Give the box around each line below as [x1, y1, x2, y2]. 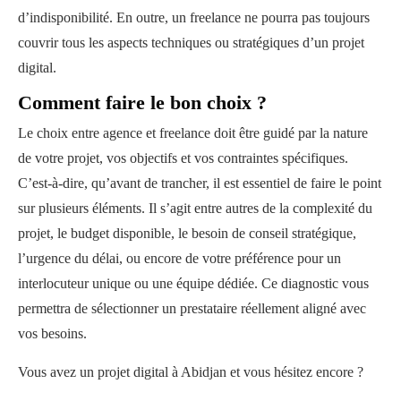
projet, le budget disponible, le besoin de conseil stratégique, [18, 225, 356, 241]
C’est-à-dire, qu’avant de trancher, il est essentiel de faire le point [18, 175, 381, 191]
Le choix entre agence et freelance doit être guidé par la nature [18, 124, 368, 141]
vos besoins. [18, 325, 90, 341]
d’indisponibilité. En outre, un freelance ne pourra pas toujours [18, 9, 370, 25]
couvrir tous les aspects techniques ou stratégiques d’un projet [18, 34, 364, 50]
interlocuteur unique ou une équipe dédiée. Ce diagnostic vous [18, 275, 369, 291]
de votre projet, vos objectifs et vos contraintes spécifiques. [18, 149, 348, 166]
